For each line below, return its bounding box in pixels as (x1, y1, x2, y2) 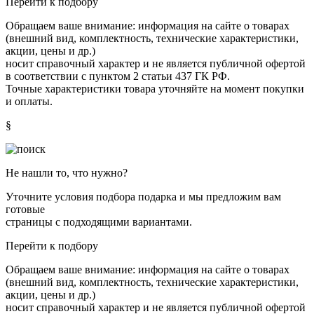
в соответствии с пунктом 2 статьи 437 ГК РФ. (6, 70, 230, 83)
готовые (6, 203, 45, 216)
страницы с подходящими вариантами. (6, 216, 192, 228)
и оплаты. (6, 95, 53, 108)
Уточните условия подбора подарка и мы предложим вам (6, 191, 281, 203)
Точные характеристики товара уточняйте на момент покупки (6, 83, 304, 95)
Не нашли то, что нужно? (6, 167, 128, 179)
